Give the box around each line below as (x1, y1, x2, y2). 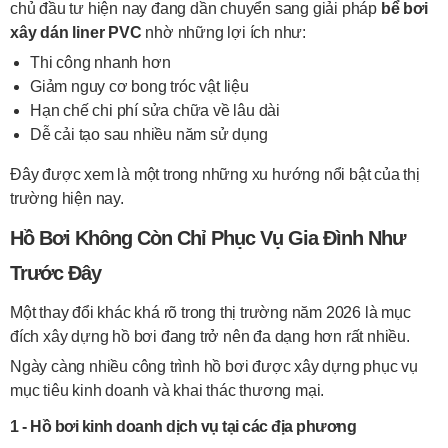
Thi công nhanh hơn (30, 54, 171, 71)
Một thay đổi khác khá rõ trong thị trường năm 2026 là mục (10, 304, 411, 321)
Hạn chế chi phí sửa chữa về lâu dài (30, 102, 280, 119)
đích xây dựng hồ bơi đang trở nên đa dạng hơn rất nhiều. (10, 328, 410, 345)
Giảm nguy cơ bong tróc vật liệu (30, 78, 249, 95)
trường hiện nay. (10, 190, 124, 207)
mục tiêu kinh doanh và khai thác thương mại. (10, 382, 325, 399)
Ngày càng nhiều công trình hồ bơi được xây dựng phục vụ (10, 358, 418, 375)
